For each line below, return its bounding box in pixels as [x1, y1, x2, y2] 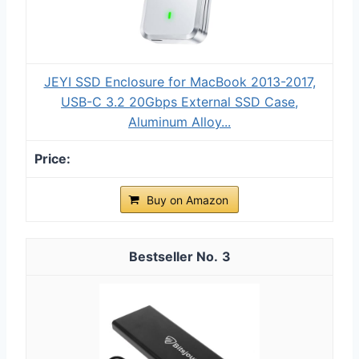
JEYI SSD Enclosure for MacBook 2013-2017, [43, 73, 316, 90]
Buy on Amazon [147, 192, 228, 207]
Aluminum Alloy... [128, 113, 231, 130]
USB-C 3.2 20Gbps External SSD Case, [61, 93, 298, 110]
